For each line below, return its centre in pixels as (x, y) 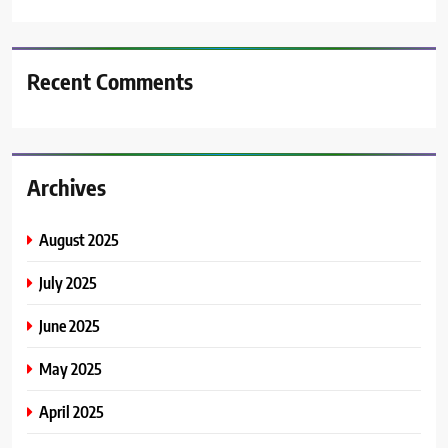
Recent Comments (110, 80)
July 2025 (68, 282)
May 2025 (70, 368)
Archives (66, 186)
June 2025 (69, 325)
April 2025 (71, 411)
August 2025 (79, 239)
